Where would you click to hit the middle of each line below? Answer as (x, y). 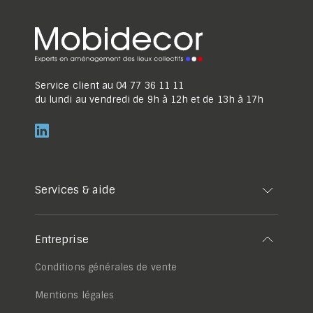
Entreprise (62, 240)
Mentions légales (75, 295)
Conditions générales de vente (106, 267)
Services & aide (75, 190)
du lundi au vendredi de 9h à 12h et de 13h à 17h (150, 100)
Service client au (74, 86)
